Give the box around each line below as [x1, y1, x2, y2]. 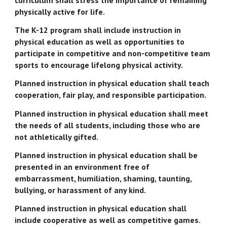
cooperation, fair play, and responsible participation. [15, 90, 207, 100]
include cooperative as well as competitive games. [15, 215, 201, 225]
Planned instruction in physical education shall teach [15, 78, 210, 89]
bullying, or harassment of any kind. [15, 184, 146, 195]
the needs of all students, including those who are [15, 120, 201, 130]
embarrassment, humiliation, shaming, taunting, [15, 173, 192, 183]
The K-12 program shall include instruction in [15, 24, 181, 35]
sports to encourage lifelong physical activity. [15, 59, 183, 70]
